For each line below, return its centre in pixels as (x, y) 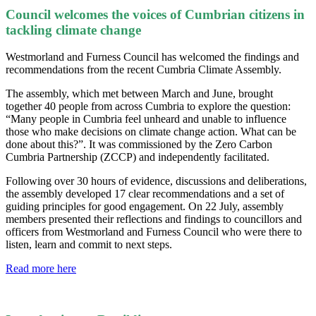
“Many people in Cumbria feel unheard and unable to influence (146, 119)
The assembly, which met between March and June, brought (139, 94)
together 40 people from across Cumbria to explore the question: (148, 107)
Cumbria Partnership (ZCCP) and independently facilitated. (138, 157)
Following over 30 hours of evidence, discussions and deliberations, (156, 181)
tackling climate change (73, 30)
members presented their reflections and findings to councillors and (154, 219)
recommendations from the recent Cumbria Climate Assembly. (144, 70)
